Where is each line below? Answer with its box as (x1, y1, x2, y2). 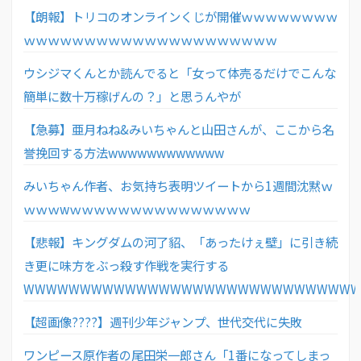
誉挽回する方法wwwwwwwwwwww (23, 143, 224, 161)
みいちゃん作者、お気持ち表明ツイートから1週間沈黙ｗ (23, 176, 333, 194)
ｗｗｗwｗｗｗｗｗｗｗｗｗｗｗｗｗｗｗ (23, 199, 251, 218)
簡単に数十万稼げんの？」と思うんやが (23, 86, 241, 105)
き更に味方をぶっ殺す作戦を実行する (23, 255, 229, 274)
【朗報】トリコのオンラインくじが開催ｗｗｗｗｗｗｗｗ (23, 6, 338, 25)
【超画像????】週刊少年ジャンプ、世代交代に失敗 (23, 312, 302, 330)
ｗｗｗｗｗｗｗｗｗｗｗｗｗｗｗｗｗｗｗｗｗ (23, 30, 277, 48)
